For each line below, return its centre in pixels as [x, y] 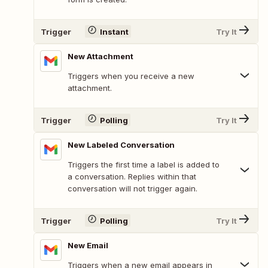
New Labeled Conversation [121, 145]
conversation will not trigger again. [133, 189]
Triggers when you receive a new [131, 76]
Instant [114, 31]
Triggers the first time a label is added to [144, 165]
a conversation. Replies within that [132, 177]
